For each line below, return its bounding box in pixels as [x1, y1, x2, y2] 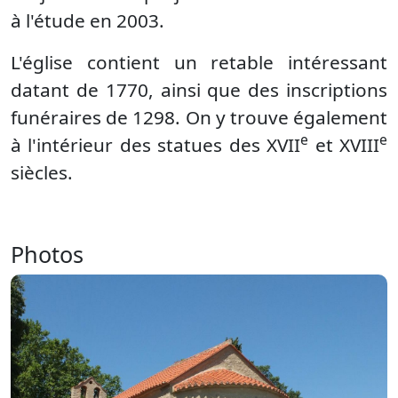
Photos [11, 239, 84, 269]
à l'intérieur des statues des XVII [11, 132, 301, 157]
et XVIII [308, 132, 380, 157]
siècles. [11, 160, 73, 185]
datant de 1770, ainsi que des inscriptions [11, 77, 387, 102]
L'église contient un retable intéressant [11, 50, 387, 75]
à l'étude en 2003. [11, 8, 164, 33]
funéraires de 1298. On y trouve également [11, 105, 387, 130]
